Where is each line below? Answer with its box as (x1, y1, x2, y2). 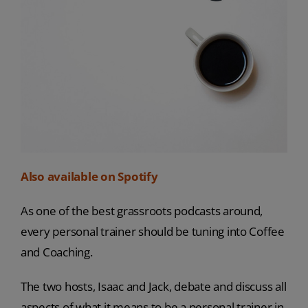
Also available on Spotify (20, 168, 158, 184)
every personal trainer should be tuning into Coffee (20, 223, 285, 239)
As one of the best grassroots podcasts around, (20, 202, 263, 219)
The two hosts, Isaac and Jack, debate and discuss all (20, 278, 287, 294)
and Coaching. (20, 243, 93, 260)
